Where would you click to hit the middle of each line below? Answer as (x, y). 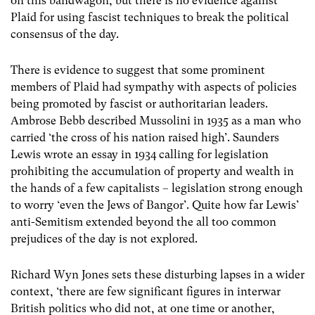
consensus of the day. (65, 34)
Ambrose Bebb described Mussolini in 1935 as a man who (156, 120)
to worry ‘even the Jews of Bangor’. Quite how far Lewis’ (155, 205)
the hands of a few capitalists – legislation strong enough (157, 188)
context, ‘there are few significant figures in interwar (146, 292)
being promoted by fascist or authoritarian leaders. (139, 103)
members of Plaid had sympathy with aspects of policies (154, 86)
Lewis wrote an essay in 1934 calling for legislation (140, 154)
